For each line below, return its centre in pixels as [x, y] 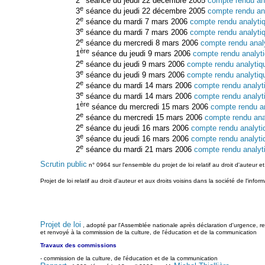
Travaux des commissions [78, 245]
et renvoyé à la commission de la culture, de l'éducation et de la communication [148, 232]
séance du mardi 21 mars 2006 [139, 149]
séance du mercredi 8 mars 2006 [142, 43]
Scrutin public [63, 164]
